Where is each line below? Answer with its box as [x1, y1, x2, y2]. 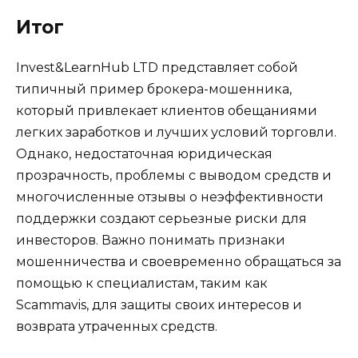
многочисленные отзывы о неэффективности [16, 189, 324, 205]
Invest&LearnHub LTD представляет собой [16, 59, 298, 75]
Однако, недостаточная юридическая [16, 145, 272, 161]
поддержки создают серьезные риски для [16, 210, 307, 226]
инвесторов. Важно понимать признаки [16, 232, 285, 248]
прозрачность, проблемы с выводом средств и [16, 167, 332, 183]
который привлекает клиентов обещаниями [16, 102, 317, 118]
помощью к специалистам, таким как [16, 275, 268, 291]
